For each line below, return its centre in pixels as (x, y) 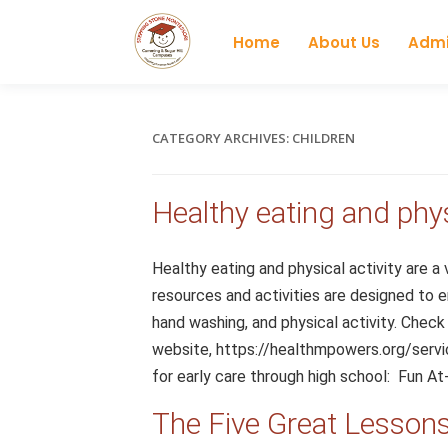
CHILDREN (323, 138)
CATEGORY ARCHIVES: (222, 138)
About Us (343, 42)
